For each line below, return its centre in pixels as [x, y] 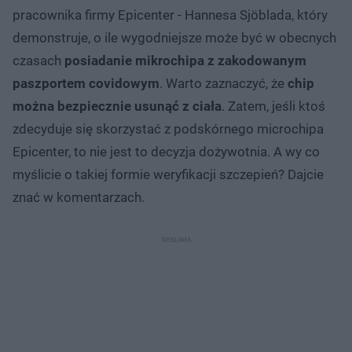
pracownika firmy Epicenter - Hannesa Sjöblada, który [170, 15]
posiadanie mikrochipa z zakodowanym [185, 60]
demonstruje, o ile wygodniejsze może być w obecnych [174, 37]
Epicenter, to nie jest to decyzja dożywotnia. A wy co [166, 151]
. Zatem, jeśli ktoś [273, 106]
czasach [38, 60]
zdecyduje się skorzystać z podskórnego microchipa [168, 128]
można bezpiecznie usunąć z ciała [117, 106]
